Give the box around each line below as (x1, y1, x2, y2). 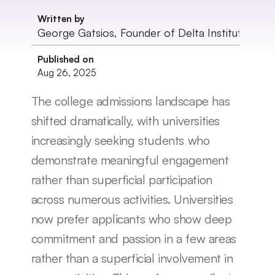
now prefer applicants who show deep (31, 211, 232, 227)
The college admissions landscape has (31, 93, 230, 109)
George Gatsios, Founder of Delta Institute (37, 26, 248, 39)
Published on (37, 53, 94, 65)
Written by (37, 13, 85, 25)
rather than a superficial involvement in (31, 250, 233, 266)
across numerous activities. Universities (31, 192, 233, 207)
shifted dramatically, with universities (31, 113, 220, 128)
